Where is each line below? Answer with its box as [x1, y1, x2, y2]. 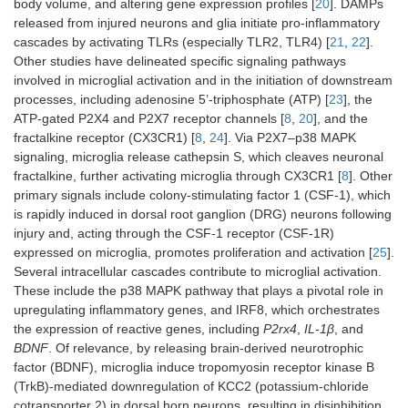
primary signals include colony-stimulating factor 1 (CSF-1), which [14, 188, 391, 203]
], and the [313, 111, 368, 127]
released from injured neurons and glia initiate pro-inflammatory [14, 15, 380, 31]
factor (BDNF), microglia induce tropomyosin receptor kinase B [14, 360, 374, 375]
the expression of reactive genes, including [14, 321, 263, 337]
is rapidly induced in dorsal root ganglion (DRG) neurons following [14, 207, 392, 222]
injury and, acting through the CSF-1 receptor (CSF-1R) [14, 226, 334, 241]
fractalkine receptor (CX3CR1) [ [14, 130, 195, 146]
